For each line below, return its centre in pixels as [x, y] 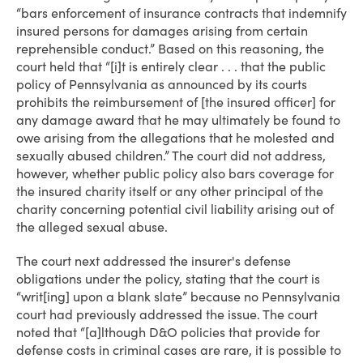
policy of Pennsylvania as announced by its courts [162, 84]
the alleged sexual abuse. [92, 227]
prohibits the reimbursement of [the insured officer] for [176, 102]
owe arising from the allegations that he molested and [175, 138]
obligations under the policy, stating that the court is [168, 279]
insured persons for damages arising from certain [162, 31]
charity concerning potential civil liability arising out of [175, 209]
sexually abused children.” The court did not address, [171, 156]
